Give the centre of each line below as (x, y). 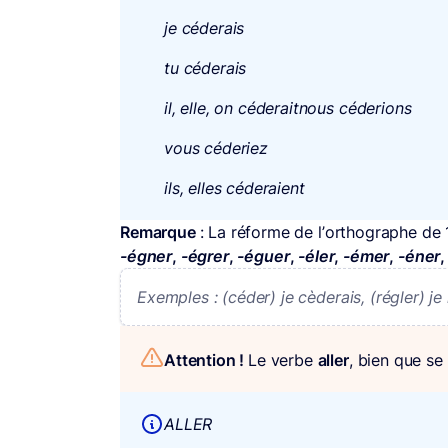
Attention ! (206, 360)
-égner (146, 255)
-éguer (261, 255)
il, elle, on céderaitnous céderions (288, 107)
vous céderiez (216, 147)
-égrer (202, 255)
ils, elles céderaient (234, 187)
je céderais (204, 27)
